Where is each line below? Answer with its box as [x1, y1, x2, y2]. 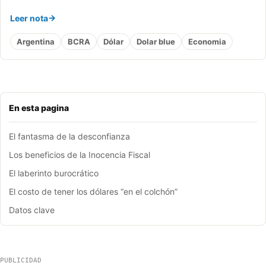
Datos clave [9, 205, 55, 216]
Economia [188, 36, 226, 46]
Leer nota [10, 13, 48, 24]
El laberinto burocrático [9, 168, 99, 179]
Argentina [17, 36, 55, 46]
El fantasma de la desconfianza [9, 131, 130, 142]
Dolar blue [137, 36, 175, 46]
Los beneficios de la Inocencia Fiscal [9, 150, 150, 160]
